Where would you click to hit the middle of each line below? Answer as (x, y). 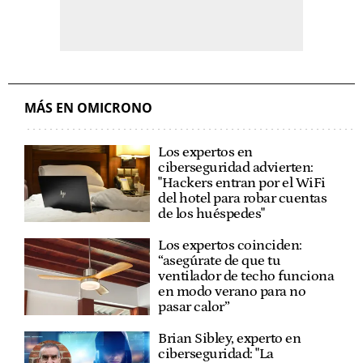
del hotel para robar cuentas (243, 198)
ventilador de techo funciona (246, 276)
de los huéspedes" (211, 214)
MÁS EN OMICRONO (88, 107)
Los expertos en (205, 152)
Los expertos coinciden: (230, 245)
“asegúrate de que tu (220, 261)
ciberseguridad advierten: (236, 167)
